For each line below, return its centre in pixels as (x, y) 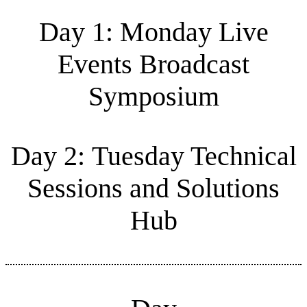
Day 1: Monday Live (153, 32)
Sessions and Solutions (153, 188)
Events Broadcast (153, 64)
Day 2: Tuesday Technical (153, 156)
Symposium (153, 96)
